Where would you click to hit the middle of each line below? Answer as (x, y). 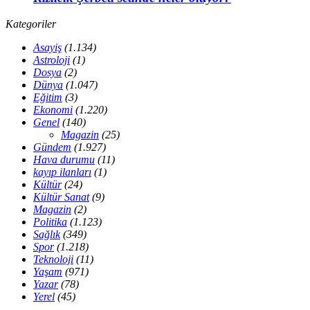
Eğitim (48, 98)
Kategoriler (31, 24)
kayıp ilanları (62, 172)
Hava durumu (64, 160)
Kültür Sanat (61, 197)
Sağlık (47, 235)
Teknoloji (53, 259)
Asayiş (47, 48)
